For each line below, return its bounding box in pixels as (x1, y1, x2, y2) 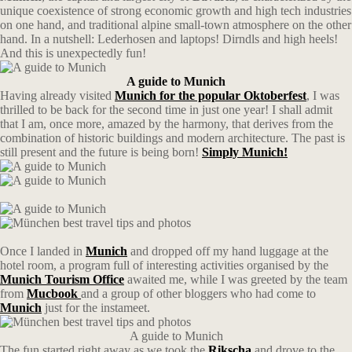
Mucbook (27, 287, 81, 300)
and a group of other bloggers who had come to (81, 287, 316, 300)
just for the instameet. (42, 301, 150, 314)
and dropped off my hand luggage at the (127, 244, 328, 258)
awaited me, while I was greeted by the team (124, 273, 347, 286)
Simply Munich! (202, 145, 288, 159)
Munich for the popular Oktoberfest (115, 89, 306, 102)
